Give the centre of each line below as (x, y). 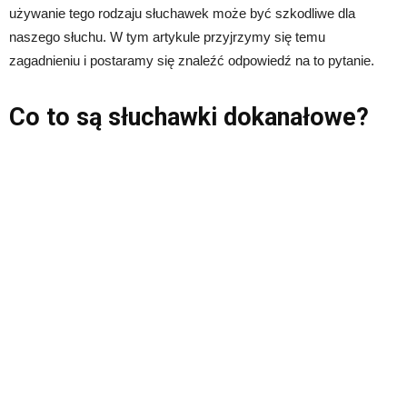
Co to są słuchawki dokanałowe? (189, 117)
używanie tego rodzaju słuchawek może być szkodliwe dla (182, 13)
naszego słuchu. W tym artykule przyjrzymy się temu (167, 36)
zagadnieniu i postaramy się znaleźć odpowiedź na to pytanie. (192, 60)
